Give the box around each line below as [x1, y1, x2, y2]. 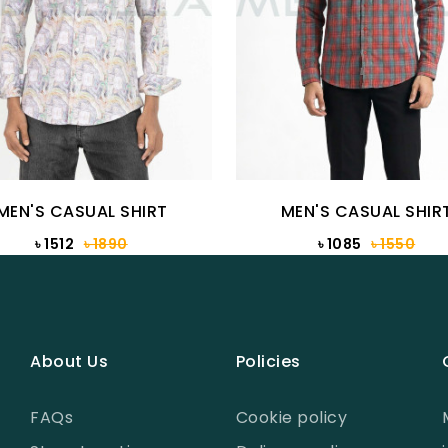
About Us [30, 349, 109, 373]
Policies [235, 349, 301, 373]
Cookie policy [235, 405, 348, 429]
